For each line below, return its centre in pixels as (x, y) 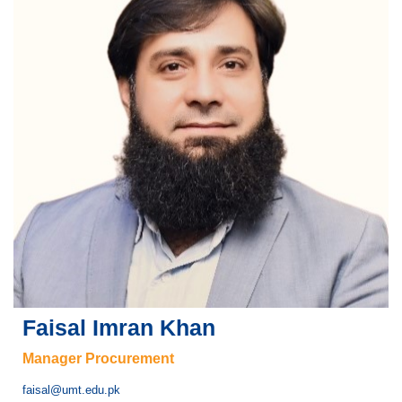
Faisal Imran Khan (119, 328)
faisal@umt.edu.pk (71, 390)
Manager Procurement (98, 359)
